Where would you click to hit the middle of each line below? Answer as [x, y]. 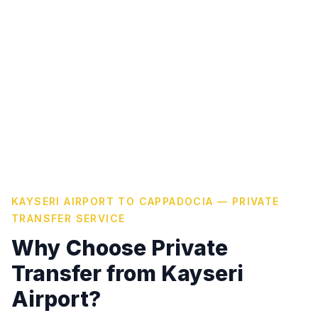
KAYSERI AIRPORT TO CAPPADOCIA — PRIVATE [146, 201]
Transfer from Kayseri [127, 273]
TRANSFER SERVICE [68, 218]
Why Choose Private [120, 247]
